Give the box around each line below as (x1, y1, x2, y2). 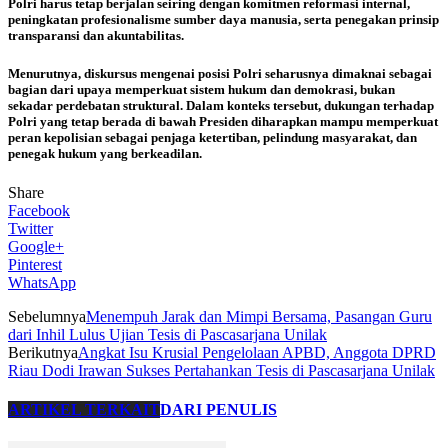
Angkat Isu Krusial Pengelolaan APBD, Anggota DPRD (78, 344, 436, 362)
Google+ (8, 238, 64, 256)
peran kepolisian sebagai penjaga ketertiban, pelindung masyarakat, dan (8, 130, 417, 146)
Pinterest (8, 256, 62, 274)
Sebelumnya (8, 308, 86, 326)
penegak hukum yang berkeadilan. (8, 146, 202, 162)
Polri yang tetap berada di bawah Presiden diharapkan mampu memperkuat (8, 114, 438, 130)
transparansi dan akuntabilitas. (8, 27, 184, 43)
